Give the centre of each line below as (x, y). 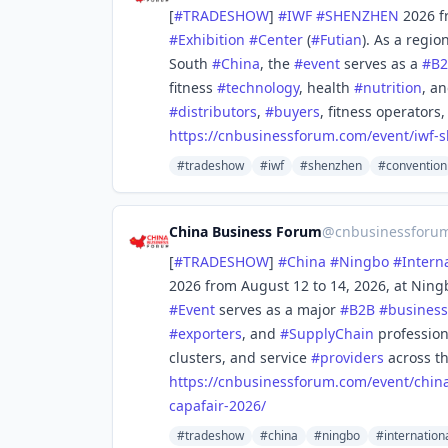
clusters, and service (240, 357)
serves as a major (277, 309)
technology (262, 87)
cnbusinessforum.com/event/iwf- (328, 135)
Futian (341, 39)
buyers (297, 111)
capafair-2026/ (217, 405)
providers (352, 357)
